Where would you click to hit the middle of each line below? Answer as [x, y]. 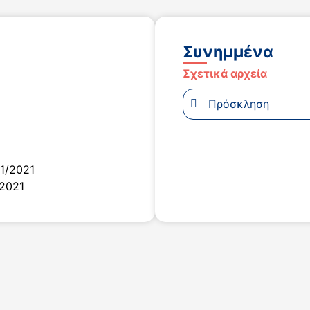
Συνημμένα [228, 52]
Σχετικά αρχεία [225, 73]
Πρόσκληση [238, 104]
